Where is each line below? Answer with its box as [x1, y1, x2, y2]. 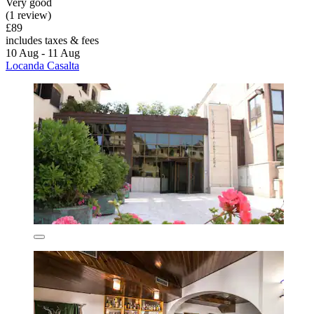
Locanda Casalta [6, 60, 79, 72]
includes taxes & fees [6, 34, 99, 47]
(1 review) [6, 9, 51, 22]
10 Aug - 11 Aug [6, 47, 80, 60]
